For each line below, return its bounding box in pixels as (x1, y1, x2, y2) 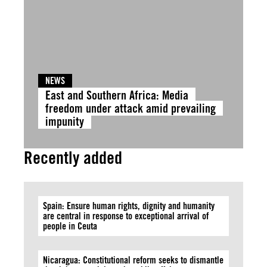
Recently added (24, 147, 122, 168)
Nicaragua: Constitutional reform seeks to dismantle (43, 254, 223, 266)
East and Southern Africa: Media (45, 88, 188, 103)
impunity (45, 114, 84, 129)
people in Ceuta (43, 221, 97, 232)
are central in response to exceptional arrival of (43, 210, 209, 222)
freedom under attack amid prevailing (45, 101, 216, 116)
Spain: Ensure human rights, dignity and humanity (43, 200, 215, 212)
